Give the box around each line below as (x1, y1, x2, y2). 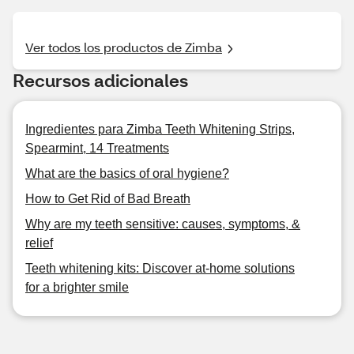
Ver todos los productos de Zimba (25, 39, 222, 55)
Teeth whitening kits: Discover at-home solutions (25, 262, 295, 275)
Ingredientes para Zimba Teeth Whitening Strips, (25, 122, 295, 136)
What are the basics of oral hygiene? (25, 167, 229, 180)
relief (25, 236, 53, 250)
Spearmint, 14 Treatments (25, 141, 169, 155)
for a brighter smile (25, 281, 129, 294)
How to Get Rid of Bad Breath (25, 192, 190, 205)
